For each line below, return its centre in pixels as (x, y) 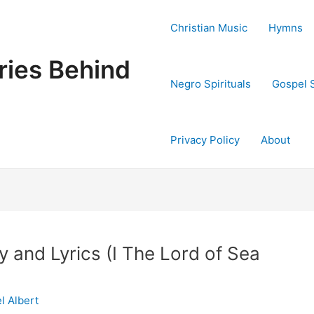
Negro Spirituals (211, 84)
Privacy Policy (205, 140)
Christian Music (209, 28)
